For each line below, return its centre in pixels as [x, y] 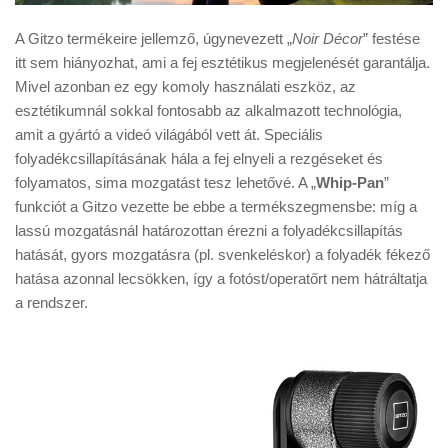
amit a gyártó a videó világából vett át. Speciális [169, 134]
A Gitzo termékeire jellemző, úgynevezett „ [153, 38]
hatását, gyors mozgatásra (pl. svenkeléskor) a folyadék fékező [222, 254]
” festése [391, 38]
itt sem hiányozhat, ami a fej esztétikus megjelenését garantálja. [222, 62]
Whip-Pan [350, 182]
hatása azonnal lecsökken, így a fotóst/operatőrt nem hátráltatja [221, 278]
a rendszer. [51, 302]
